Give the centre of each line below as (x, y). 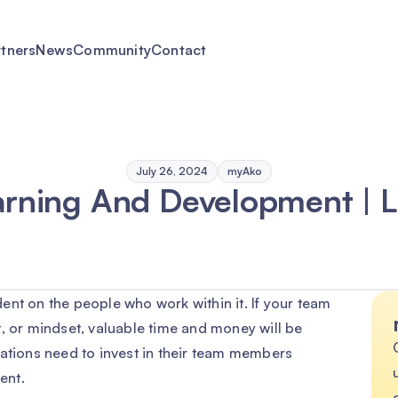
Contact (179, 50)
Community (112, 50)
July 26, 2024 (172, 171)
